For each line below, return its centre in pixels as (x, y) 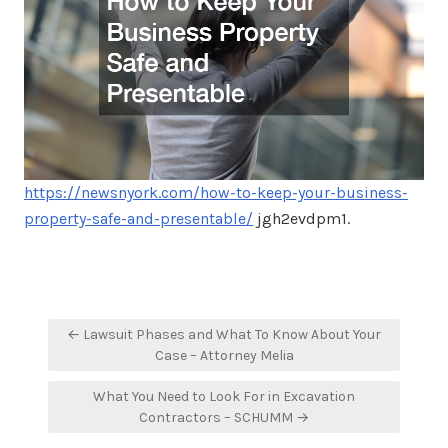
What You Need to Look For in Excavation (224, 396)
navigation (96, 354)
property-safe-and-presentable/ (138, 218)
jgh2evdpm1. (301, 218)
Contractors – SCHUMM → (224, 417)
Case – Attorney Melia (224, 355)
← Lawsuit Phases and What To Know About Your (224, 334)
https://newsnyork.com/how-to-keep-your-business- (216, 192)
